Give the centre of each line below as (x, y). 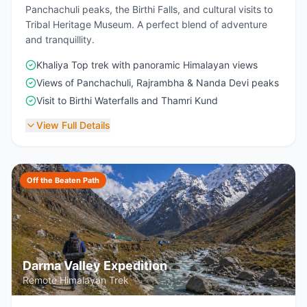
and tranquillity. (60, 39)
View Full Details (73, 125)
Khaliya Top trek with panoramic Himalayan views (147, 65)
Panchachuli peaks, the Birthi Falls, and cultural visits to (149, 9)
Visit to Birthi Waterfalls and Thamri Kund (127, 100)
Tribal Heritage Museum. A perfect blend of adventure (146, 24)
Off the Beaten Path (63, 180)
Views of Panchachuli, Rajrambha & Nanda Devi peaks (158, 83)
